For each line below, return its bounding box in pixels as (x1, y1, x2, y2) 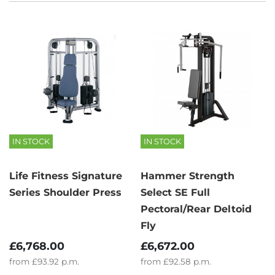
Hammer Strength (141, 169, 234, 182)
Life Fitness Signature (9, 169, 122, 182)
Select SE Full (141, 186, 210, 198)
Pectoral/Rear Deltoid (141, 203, 252, 215)
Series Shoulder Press (9, 186, 122, 198)
